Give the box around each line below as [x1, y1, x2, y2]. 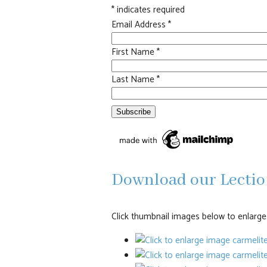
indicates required [114, 2, 185, 17]
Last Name [111, 72, 157, 87]
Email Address [111, 17, 168, 32]
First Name [111, 44, 157, 60]
